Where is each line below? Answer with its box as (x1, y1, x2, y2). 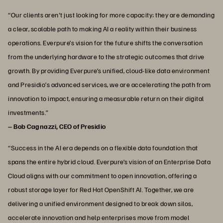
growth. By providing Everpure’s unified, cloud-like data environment (8, 66, 210, 75)
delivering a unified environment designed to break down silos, (8, 199, 193, 208)
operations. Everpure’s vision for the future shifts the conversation (8, 38, 203, 47)
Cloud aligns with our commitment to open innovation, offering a (8, 171, 197, 180)
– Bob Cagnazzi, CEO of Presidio (8, 122, 106, 131)
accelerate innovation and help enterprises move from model (8, 213, 189, 222)
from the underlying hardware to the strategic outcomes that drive (8, 52, 205, 61)
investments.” (8, 108, 49, 117)
